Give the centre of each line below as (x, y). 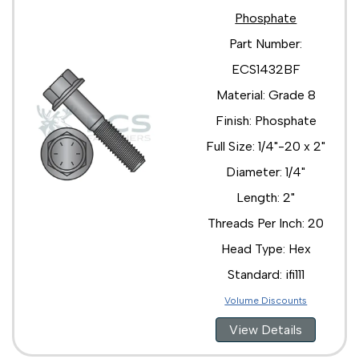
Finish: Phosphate (266, 120)
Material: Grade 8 (266, 95)
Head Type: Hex (266, 248)
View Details (266, 329)
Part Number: (266, 43)
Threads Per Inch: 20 (266, 223)
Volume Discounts (266, 300)
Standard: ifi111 (266, 274)
